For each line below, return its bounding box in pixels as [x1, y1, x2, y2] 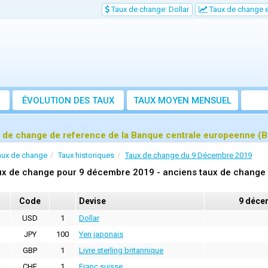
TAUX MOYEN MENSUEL [133, 95, 232, 106]
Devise [79, 196, 106, 206]
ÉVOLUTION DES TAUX [22, 95, 114, 106]
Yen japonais [79, 230, 123, 239]
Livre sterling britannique [79, 246, 163, 255]
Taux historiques [58, 151, 114, 160]
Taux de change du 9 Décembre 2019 [125, 151, 252, 160]
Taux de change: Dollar [109, 5, 189, 14]
